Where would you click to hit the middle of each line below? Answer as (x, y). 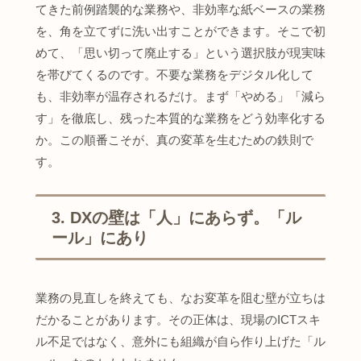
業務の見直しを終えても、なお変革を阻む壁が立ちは (180, 297)
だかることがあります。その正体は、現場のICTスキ (178, 319)
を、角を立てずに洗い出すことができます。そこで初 (180, 31)
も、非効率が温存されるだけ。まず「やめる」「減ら (180, 97)
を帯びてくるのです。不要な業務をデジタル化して (174, 75)
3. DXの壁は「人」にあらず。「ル (176, 218)
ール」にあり (100, 238)
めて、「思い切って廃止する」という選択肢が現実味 (180, 53)
